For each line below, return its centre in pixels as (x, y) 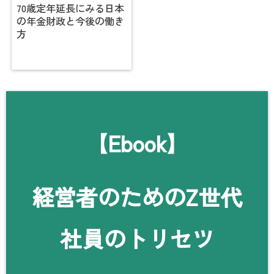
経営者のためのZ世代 (137, 196)
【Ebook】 (137, 142)
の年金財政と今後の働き (70, 20)
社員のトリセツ (137, 238)
